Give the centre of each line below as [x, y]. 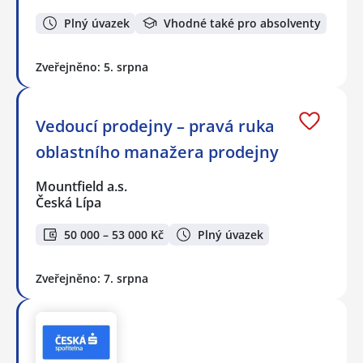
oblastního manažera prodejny [157, 152]
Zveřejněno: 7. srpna [92, 278]
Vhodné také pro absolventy [242, 23]
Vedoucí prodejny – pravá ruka [155, 126]
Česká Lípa [68, 203]
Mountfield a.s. [82, 187]
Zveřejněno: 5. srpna [92, 67]
